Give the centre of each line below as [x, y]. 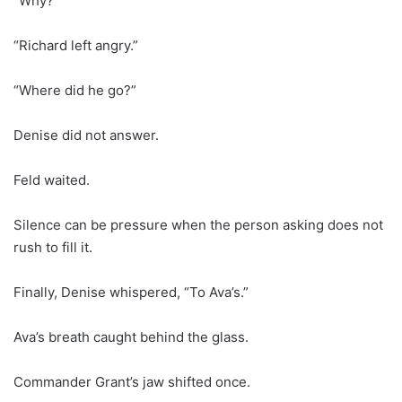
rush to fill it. [53, 247]
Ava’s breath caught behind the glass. [131, 336]
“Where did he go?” [75, 90]
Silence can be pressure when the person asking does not [198, 224]
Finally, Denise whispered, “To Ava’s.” [131, 292]
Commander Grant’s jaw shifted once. [132, 381]
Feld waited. [52, 179]
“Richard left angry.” [76, 45]
